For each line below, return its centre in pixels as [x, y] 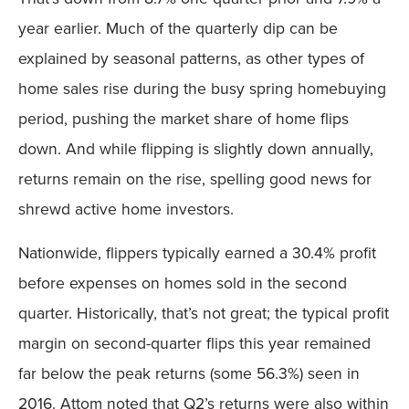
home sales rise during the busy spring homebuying [202, 89]
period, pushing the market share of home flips [184, 119]
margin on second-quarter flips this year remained [194, 343]
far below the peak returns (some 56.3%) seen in [189, 373]
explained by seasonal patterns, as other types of [191, 59]
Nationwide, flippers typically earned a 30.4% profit [197, 252]
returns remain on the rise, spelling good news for [195, 179]
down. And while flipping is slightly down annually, [196, 149]
